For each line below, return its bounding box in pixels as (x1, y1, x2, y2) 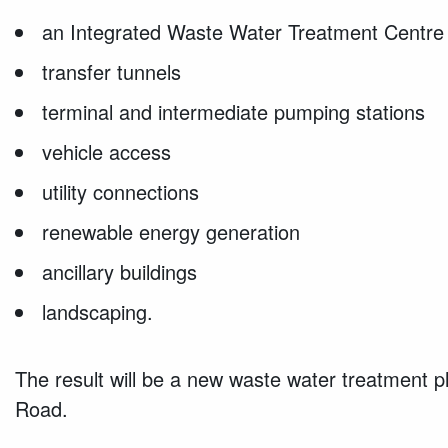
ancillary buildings (42, 256, 198, 286)
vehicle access (42, 136, 172, 166)
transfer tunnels (42, 56, 182, 86)
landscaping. (42, 296, 154, 326)
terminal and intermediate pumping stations (42, 96, 426, 126)
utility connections (42, 176, 200, 206)
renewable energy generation (42, 216, 301, 246)
